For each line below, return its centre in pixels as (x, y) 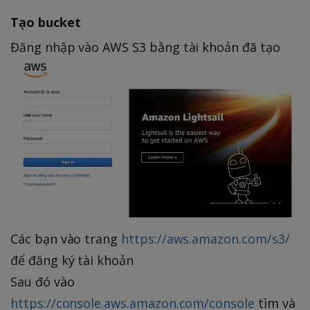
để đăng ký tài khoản (72, 260)
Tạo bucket (46, 21)
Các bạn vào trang (66, 238)
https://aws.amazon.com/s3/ (206, 238)
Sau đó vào (43, 281)
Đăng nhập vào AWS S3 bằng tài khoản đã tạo (145, 47)
